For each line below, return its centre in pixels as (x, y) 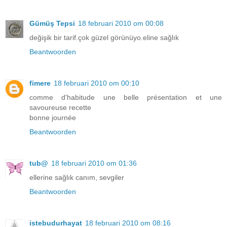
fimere (40, 83)
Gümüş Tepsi (52, 24)
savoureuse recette (60, 108)
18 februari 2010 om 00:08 (121, 24)
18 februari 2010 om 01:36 (94, 163)
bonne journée (53, 118)
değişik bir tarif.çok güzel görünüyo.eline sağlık (104, 38)
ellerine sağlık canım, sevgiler (77, 178)
